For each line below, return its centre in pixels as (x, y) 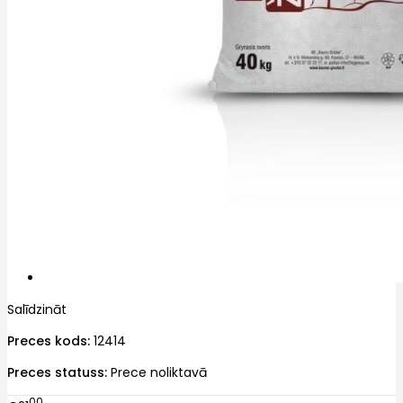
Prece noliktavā (159, 372)
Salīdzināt (37, 309)
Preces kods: (49, 340)
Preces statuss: (57, 372)
